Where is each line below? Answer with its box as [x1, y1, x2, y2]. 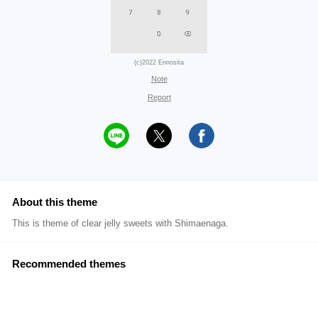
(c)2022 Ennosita [134, 59, 184, 66]
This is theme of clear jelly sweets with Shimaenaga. [12, 218, 229, 229]
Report [147, 93, 171, 102]
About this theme [12, 196, 97, 208]
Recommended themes [12, 258, 126, 270]
